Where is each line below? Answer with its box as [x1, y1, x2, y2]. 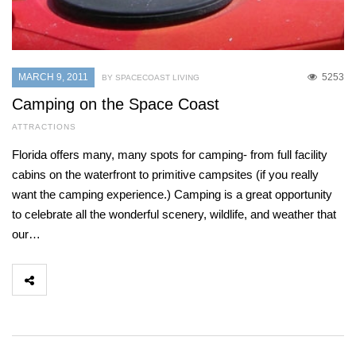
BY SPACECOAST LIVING [102, 73, 199, 83]
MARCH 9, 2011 [18, 72, 88, 83]
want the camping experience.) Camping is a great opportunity [12, 188, 332, 202]
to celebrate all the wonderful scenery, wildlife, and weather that [12, 207, 336, 222]
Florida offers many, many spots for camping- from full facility [12, 148, 327, 162]
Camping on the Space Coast [12, 95, 219, 114]
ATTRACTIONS [12, 122, 76, 132]
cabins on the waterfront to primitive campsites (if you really [12, 168, 319, 182]
